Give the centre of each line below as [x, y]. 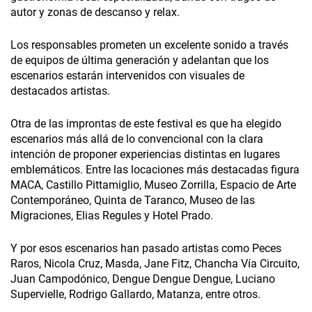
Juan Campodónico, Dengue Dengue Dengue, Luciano [143, 279]
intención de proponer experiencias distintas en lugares [145, 155]
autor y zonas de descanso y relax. [95, 13]
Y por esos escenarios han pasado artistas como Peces [146, 249]
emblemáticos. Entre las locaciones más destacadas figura [155, 170]
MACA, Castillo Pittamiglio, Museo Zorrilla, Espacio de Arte [153, 185]
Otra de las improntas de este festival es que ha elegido [146, 124]
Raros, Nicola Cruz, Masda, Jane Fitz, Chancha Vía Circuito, [155, 264]
